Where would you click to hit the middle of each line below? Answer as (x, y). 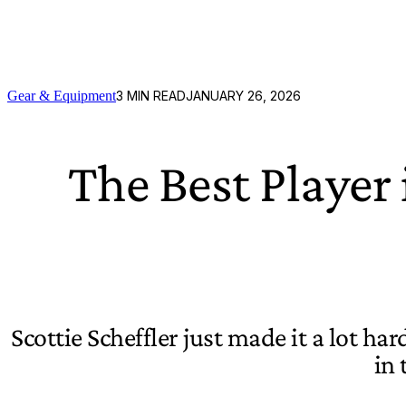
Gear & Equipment (62, 96)
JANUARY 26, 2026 (243, 96)
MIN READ (155, 96)
